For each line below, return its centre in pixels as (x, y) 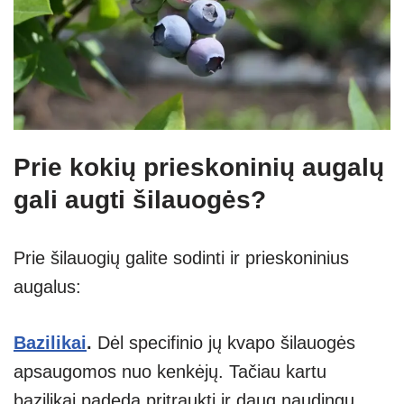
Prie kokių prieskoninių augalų (199, 167)
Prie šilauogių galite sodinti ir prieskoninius (181, 257)
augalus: (47, 286)
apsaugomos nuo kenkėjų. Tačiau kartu (170, 371)
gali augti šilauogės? (140, 199)
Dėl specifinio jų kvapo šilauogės (226, 342)
